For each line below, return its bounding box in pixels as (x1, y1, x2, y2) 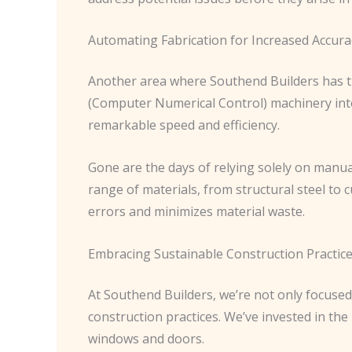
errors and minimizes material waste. (88, 202, 305, 220)
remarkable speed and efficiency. (88, 116, 280, 134)
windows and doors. (88, 329, 204, 347)
